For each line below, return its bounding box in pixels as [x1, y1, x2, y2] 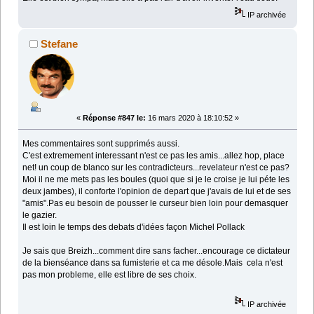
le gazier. [22, 210, 57, 221]
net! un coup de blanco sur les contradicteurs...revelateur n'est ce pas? [22, 163, 290, 173]
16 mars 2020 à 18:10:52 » [146, 114, 239, 123]
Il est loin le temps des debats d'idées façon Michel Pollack [22, 222, 245, 233]
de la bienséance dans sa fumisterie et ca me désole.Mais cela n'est [22, 258, 283, 268]
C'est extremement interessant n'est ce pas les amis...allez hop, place [22, 151, 285, 161]
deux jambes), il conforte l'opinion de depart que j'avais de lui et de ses [22, 186, 292, 197]
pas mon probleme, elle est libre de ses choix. [22, 270, 197, 280]
